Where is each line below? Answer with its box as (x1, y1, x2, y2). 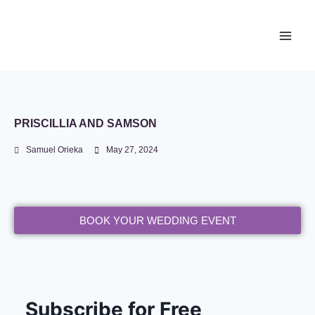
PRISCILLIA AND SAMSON (14, 117, 157, 129)
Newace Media (17, 25, 151, 45)
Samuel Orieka (26, 145, 83, 155)
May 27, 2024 (106, 145, 158, 155)
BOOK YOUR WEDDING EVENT (79, 214, 236, 226)
